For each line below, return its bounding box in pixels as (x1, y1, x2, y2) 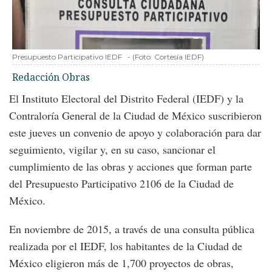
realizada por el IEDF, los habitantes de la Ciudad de (9, 239, 242, 254)
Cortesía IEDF (154, 52, 202, 62)
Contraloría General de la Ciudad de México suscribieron (9, 108, 262, 123)
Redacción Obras (12, 70, 90, 84)
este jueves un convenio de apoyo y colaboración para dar (9, 125, 261, 140)
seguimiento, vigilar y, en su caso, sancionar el (9, 142, 216, 157)
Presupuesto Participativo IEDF (12, 52, 122, 62)
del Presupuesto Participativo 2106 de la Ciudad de (9, 176, 234, 191)
